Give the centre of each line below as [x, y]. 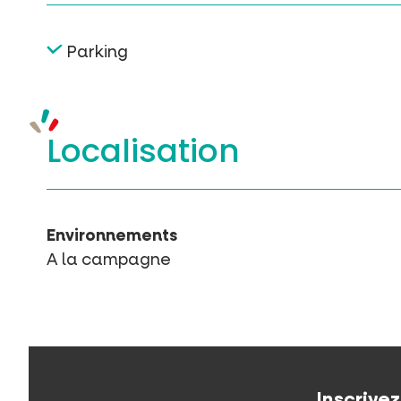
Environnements [112, 235]
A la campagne [109, 259]
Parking [98, 52]
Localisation [143, 150]
